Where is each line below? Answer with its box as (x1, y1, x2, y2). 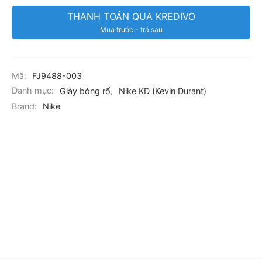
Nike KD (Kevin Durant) (119, 85, 206, 96)
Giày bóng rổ (60, 85, 111, 96)
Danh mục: (12, 85, 56, 96)
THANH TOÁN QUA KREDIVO (67, 10, 195, 22)
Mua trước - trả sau (99, 25, 163, 34)
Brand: (12, 101, 39, 111)
